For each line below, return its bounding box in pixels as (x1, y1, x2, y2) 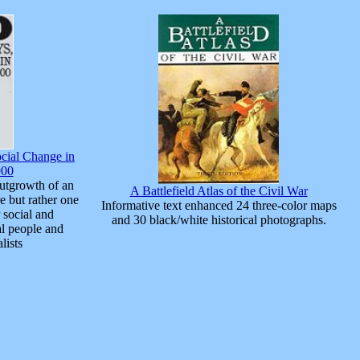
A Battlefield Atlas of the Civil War (129, 184, 308, 198)
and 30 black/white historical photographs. (111, 213, 326, 227)
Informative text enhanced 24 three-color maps (100, 198, 337, 212)
